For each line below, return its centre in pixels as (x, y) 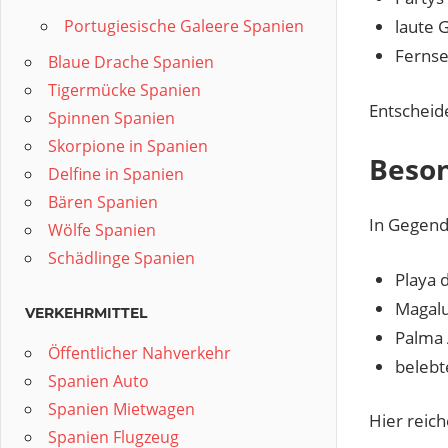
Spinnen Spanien (111, 118)
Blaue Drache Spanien (131, 62)
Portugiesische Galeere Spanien (184, 26)
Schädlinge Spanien (121, 258)
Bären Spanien (103, 202)
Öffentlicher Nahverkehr (139, 353)
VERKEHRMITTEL (86, 313)
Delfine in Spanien (116, 174)
